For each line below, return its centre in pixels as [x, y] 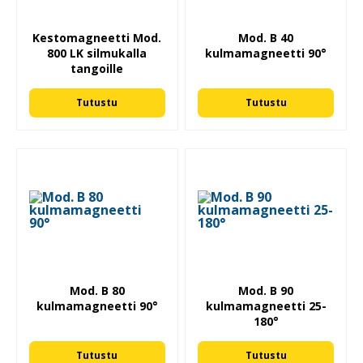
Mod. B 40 [266, 37]
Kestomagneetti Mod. [97, 37]
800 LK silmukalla [97, 53]
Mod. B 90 [266, 291]
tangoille [97, 68]
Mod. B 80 [97, 291]
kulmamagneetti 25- [266, 306]
